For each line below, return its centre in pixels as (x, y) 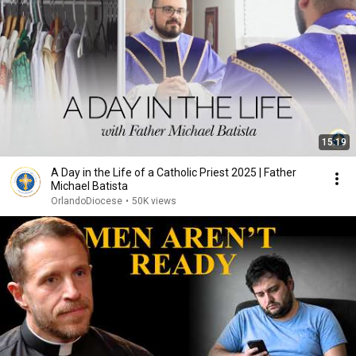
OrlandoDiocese (87, 201)
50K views (154, 201)
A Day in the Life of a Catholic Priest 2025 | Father (174, 172)
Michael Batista (89, 186)
